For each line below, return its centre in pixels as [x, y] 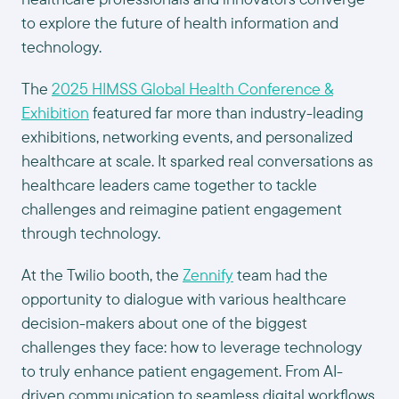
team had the [281, 275]
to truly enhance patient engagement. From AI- [182, 371]
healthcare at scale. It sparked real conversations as [197, 161]
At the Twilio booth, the [102, 275]
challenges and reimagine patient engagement [182, 209]
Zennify [208, 275]
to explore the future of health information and [180, 23]
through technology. [91, 233]
